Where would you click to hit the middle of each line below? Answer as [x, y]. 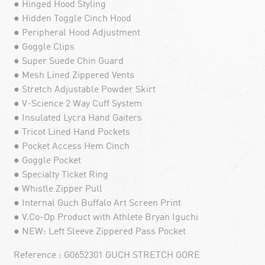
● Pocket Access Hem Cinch [71, 146]
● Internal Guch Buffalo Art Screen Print [97, 203]
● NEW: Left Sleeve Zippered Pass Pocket [99, 232]
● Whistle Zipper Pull [58, 189]
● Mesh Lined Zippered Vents [74, 75]
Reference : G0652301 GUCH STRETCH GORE [106, 255]
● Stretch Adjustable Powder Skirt [84, 90]
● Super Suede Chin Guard [68, 61]
